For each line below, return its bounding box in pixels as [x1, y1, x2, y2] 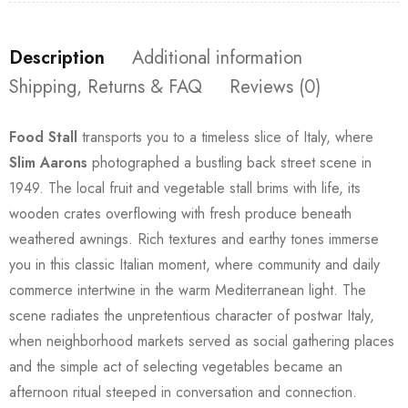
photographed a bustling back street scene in [87, 151, 372, 173]
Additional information [132, 44, 302, 71]
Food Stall [9, 126, 77, 148]
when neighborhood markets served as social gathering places [9, 330, 394, 352]
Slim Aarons [9, 151, 87, 173]
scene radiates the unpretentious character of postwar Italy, [9, 304, 374, 326]
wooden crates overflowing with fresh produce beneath [9, 202, 352, 224]
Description [9, 44, 105, 71]
